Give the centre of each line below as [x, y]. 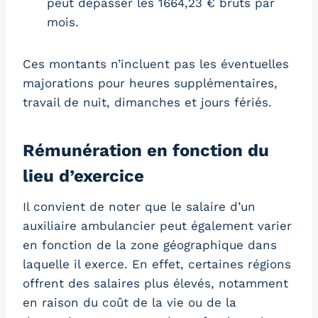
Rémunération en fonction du [146, 150]
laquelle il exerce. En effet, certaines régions [157, 264]
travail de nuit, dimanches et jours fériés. [147, 102]
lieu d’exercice [83, 176]
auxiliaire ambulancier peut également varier [157, 225]
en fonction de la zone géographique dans [150, 245]
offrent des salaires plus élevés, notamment [155, 283]
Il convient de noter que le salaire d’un [139, 206]
